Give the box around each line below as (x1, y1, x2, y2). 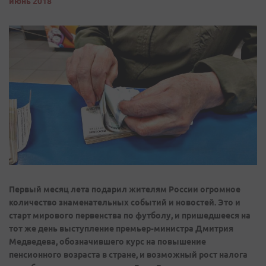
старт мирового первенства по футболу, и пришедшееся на (9, 211, 251, 221)
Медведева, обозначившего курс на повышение (9, 237, 206, 247)
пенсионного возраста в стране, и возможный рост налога (9, 250, 248, 260)
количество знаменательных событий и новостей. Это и (9, 198, 240, 208)
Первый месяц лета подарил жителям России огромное (9, 185, 240, 195)
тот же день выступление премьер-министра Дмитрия (9, 224, 233, 234)
